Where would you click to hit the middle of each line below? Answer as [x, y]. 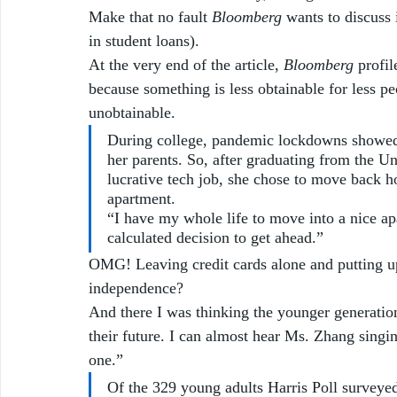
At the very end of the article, [186, 64]
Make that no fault [150, 16]
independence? [140, 288]
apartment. [141, 198]
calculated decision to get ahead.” [215, 237]
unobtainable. [136, 112]
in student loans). [148, 40]
